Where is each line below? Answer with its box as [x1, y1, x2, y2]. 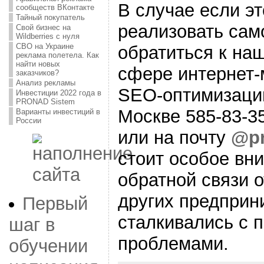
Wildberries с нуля [15, 32, 80, 41]
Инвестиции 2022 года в [15, 88, 101, 97]
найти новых [15, 60, 60, 68]
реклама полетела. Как [15, 51, 99, 60]
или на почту [117, 127, 231, 148]
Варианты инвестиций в [15, 107, 100, 116]
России [15, 116, 41, 125]
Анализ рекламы [15, 78, 75, 87]
